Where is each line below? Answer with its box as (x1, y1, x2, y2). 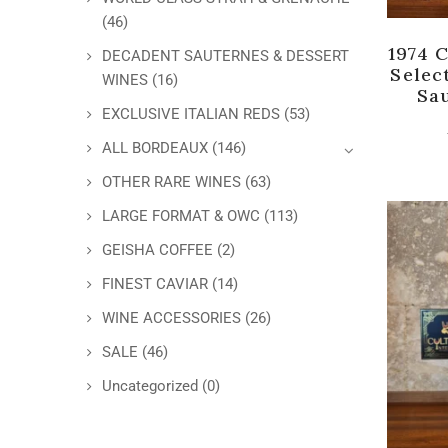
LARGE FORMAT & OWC (102, 207, 260, 225)
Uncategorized (102, 377, 198, 395)
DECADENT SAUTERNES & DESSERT (102, 47, 349, 65)
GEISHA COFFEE (102, 241, 213, 259)
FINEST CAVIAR (102, 275, 208, 293)
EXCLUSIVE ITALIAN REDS (102, 105, 280, 123)
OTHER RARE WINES (102, 173, 241, 191)
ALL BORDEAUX (102, 139, 208, 157)
